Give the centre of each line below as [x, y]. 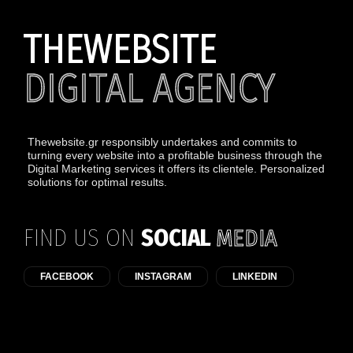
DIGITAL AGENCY [149, 88]
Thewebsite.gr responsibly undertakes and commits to [162, 142]
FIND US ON [82, 238]
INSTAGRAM [163, 277]
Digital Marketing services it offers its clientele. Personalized [176, 169]
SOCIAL [178, 238]
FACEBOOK [67, 277]
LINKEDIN [255, 277]
